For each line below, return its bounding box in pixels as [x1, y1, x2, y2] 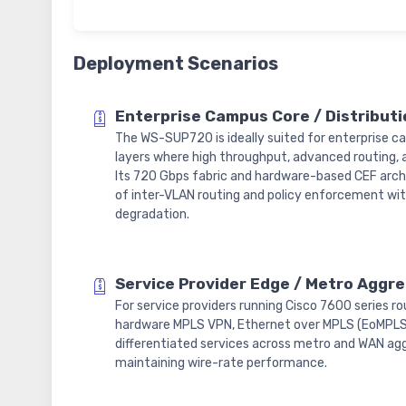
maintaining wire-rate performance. [115, 355, 327, 372]
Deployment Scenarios [73, 53, 278, 75]
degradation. [115, 207, 189, 223]
